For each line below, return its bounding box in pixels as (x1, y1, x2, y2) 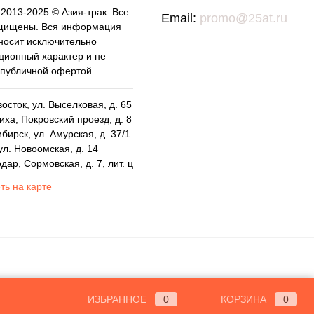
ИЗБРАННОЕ (88, 293, 146, 305)
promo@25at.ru (199, 11, 287, 25)
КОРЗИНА (221, 293, 266, 305)
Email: (161, 11, 200, 25)
